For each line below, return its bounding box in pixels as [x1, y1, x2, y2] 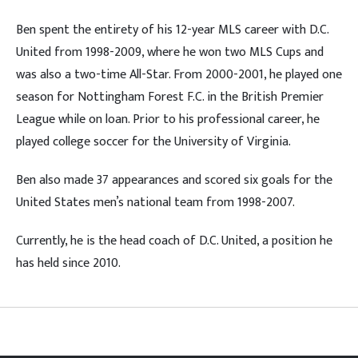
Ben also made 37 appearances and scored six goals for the [16, 169, 332, 191]
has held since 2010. [16, 252, 121, 274]
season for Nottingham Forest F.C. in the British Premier [16, 86, 324, 108]
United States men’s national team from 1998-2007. [16, 191, 295, 213]
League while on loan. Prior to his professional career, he [16, 108, 320, 130]
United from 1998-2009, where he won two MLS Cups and [16, 41, 324, 63]
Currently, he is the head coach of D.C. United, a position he [16, 229, 332, 252]
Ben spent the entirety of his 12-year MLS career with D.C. [16, 18, 328, 41]
